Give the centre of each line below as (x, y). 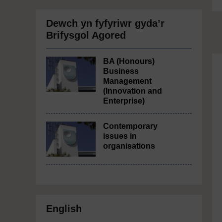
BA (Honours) (129, 61)
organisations (129, 146)
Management (127, 81)
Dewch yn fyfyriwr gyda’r (105, 23)
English (64, 209)
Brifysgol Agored (86, 35)
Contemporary (130, 126)
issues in (120, 136)
